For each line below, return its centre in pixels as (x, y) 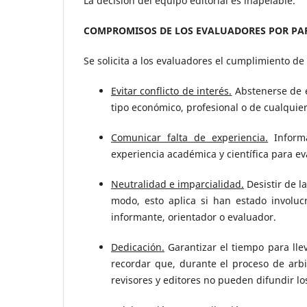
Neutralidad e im (150, 184)
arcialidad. (220, 184)
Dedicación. (138, 247)
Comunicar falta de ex (167, 138)
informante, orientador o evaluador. (194, 217)
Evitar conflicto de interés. (172, 91)
